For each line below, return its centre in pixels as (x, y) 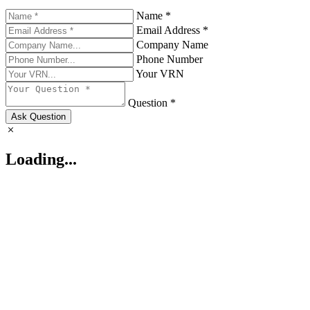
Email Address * (172, 30)
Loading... (41, 159)
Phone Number (170, 60)
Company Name (172, 45)
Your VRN (160, 74)
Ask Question (38, 117)
